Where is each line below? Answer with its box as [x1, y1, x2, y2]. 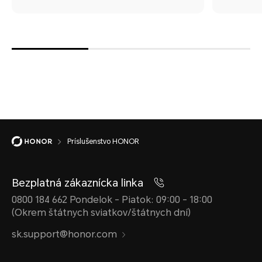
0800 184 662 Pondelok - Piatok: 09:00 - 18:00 [12, 194, 212, 206]
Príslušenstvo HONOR [67, 137, 139, 146]
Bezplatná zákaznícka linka [12, 177, 146, 189]
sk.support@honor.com [12, 229, 117, 240]
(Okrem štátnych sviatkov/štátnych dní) [12, 207, 191, 219]
